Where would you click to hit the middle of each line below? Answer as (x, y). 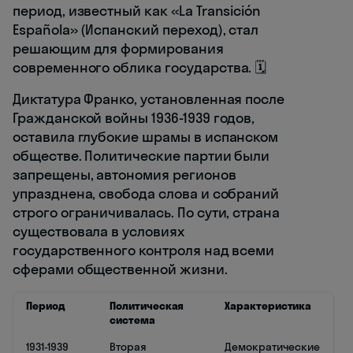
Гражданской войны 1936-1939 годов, (134, 118)
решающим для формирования (118, 49)
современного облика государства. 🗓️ (140, 68)
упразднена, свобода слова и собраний (146, 194)
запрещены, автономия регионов (124, 175)
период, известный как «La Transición (137, 11)
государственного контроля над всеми (144, 251)
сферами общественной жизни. (120, 269)
